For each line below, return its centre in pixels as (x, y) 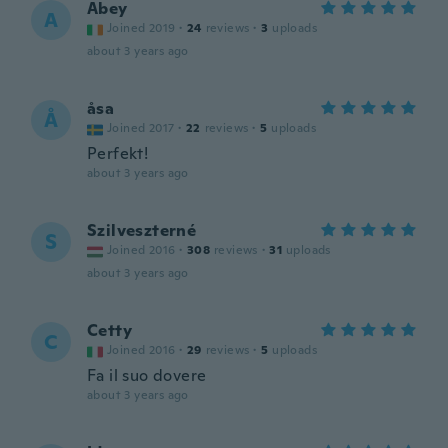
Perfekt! (118, 153)
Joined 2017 (141, 128)
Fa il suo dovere (147, 375)
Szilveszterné (142, 230)
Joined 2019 (141, 28)
